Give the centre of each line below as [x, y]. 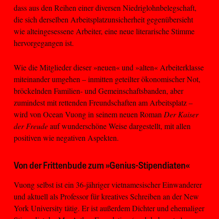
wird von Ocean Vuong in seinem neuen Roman [89, 114]
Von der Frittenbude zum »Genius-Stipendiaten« [102, 166]
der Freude [32, 126]
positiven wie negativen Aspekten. [66, 138]
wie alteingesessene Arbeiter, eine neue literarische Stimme [104, 31]
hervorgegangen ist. [44, 43]
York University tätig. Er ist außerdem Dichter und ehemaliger [109, 208]
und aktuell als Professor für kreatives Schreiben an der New [106, 197]
